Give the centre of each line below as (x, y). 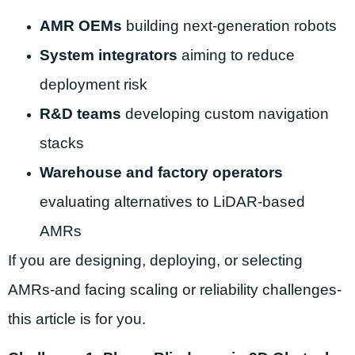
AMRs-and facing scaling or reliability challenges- (175, 289)
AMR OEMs (81, 25)
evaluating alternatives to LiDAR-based (172, 201)
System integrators (109, 55)
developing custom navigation (225, 113)
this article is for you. (77, 319)
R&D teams (80, 113)
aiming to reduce (236, 55)
